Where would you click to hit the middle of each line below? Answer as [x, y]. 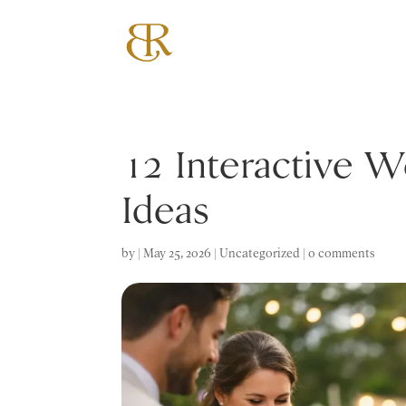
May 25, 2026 [178, 253]
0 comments [342, 253]
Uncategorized [260, 253]
